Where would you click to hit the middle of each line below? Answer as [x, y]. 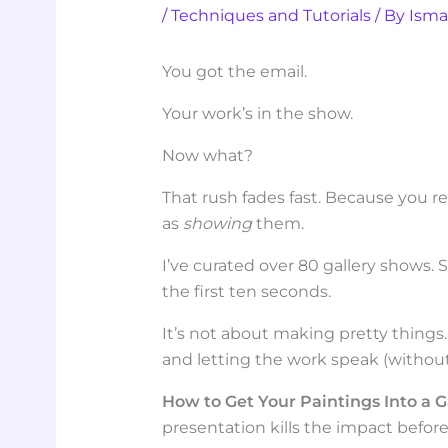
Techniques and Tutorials [271, 15]
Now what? [208, 155]
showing [218, 223]
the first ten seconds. [247, 291]
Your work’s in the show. [258, 113]
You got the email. [235, 71]
